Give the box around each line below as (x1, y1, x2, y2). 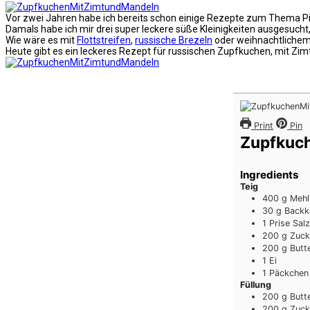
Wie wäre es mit (6, 34, 77, 46)
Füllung (240, 279, 271, 290)
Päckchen (269, 267, 309, 278)
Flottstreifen (77, 34, 131, 46)
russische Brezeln (135, 34, 212, 46)
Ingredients (240, 167, 298, 181)
